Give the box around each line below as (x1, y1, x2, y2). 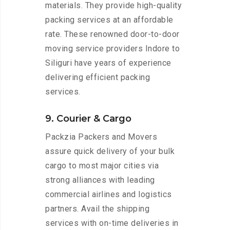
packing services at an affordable (45, 15, 174, 25)
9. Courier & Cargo (45, 113, 131, 125)
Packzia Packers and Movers (45, 132, 157, 142)
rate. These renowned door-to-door (45, 29, 180, 40)
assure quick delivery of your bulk (45, 146, 175, 157)
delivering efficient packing (45, 72, 150, 83)
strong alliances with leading (45, 175, 155, 185)
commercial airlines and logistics (45, 189, 172, 200)
